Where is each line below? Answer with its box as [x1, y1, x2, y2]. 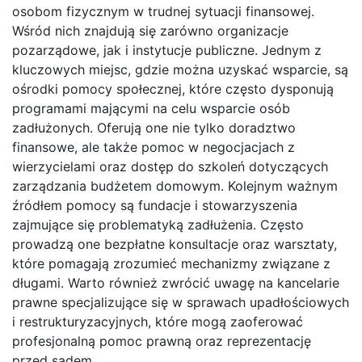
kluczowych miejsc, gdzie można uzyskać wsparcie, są [12, 61, 348, 78]
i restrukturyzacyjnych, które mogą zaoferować [12, 314, 303, 330]
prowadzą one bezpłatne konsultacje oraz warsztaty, [12, 236, 337, 253]
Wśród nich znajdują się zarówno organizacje [12, 23, 288, 40]
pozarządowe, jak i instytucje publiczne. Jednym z [12, 42, 322, 59]
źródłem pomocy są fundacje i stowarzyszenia [12, 197, 297, 214]
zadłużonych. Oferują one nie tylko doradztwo [12, 120, 296, 137]
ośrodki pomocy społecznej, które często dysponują [12, 81, 334, 98]
